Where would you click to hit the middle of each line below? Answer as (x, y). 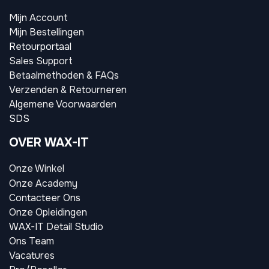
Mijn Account (38, 18)
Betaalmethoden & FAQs (64, 76)
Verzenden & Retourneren (68, 90)
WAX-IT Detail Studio (56, 227)
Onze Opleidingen (48, 213)
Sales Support (41, 61)
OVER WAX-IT (49, 143)
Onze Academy (43, 184)
